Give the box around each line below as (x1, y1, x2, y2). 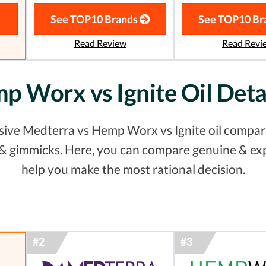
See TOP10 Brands (50, 12, 140, 26)
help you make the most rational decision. (21, 161, 245, 177)
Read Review (74, 37, 126, 49)
